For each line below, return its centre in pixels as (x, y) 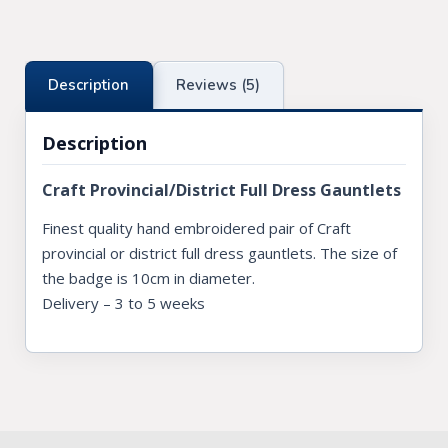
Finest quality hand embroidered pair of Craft (196, 228)
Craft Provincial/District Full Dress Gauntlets (221, 190)
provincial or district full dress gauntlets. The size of (219, 253)
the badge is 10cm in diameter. (148, 278)
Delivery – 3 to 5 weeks (123, 303)
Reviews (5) (218, 85)
